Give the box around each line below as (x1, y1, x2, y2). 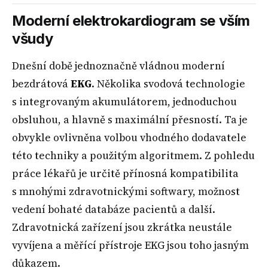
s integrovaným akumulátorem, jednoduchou (12, 94, 237, 109)
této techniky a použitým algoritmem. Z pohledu (12, 148, 255, 163)
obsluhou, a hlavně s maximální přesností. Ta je (12, 112, 248, 127)
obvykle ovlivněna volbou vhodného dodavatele (12, 130, 246, 145)
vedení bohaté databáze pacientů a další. (12, 202, 215, 217)
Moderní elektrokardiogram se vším (12, 12, 251, 30)
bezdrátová (12, 76, 71, 91)
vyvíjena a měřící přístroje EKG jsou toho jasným (12, 237, 249, 252)
